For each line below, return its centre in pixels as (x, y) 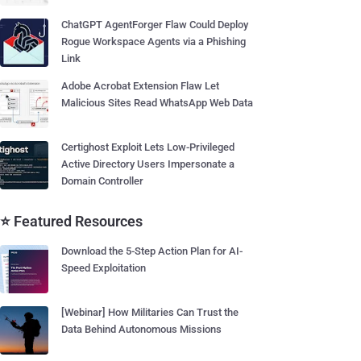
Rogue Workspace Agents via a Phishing (154, 41)
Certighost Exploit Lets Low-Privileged (148, 147)
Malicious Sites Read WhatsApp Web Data (157, 103)
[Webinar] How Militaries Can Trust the (150, 312)
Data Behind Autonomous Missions (141, 329)
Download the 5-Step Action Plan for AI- (152, 251)
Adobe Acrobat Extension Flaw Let (140, 86)
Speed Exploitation (104, 268)
